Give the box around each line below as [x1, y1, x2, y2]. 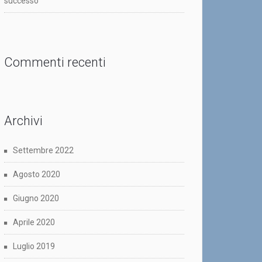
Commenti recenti [4, 55, 106, 70]
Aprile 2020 [13, 218, 55, 227]
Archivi [4, 113, 43, 129]
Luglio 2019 [13, 242, 55, 251]
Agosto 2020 [13, 170, 60, 180]
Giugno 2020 [13, 194, 59, 204]
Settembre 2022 [13, 146, 74, 156]
